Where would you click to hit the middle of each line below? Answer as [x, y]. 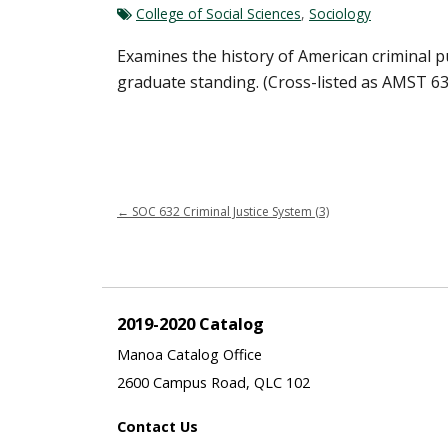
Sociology [340, 13]
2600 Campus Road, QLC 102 [213, 382]
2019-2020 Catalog [190, 323]
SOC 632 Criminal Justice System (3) [229, 211]
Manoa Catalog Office [189, 354]
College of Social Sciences [218, 13]
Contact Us [157, 426]
